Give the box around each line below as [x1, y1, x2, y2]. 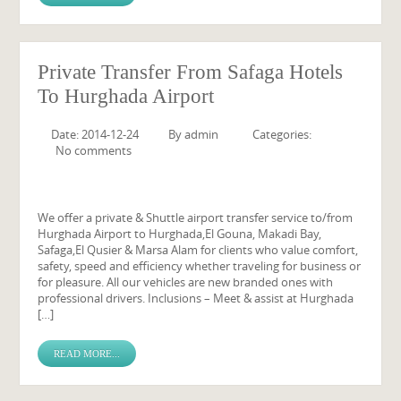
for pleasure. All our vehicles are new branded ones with [38, 274, 334, 290]
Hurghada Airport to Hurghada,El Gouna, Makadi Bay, [38, 226, 322, 242]
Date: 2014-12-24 [51, 126, 140, 142]
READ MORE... [54, 348, 121, 359]
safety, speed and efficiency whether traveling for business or [38, 258, 362, 274]
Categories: [252, 126, 312, 142]
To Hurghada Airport [38, 85, 215, 107]
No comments [55, 142, 132, 158]
